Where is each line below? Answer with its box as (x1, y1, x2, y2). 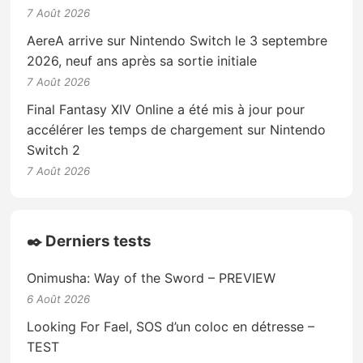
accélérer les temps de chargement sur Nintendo (27, 122, 327, 139)
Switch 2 (27, 142, 81, 159)
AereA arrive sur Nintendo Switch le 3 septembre (27, 32, 328, 49)
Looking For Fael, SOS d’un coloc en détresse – (27, 318, 315, 335)
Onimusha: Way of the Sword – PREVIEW (27, 269, 276, 286)
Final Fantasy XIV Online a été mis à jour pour (27, 101, 305, 118)
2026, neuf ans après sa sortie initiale (27, 53, 258, 70)
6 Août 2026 (27, 292, 91, 305)
